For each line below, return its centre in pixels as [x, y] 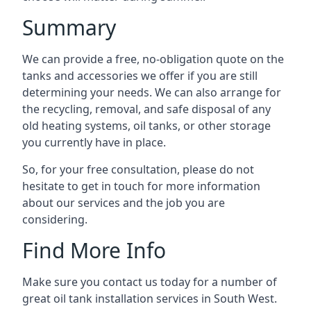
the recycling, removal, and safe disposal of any [146, 109]
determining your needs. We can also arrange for [152, 92]
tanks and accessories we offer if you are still [140, 75]
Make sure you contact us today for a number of [150, 281]
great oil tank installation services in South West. [150, 298]
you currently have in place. [94, 142]
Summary [69, 27]
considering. [55, 219]
